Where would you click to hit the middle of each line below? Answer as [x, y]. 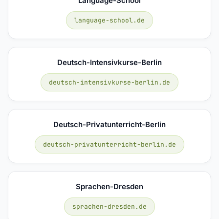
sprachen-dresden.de [109, 206]
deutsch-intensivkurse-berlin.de [109, 82]
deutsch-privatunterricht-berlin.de [109, 144]
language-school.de [109, 20]
